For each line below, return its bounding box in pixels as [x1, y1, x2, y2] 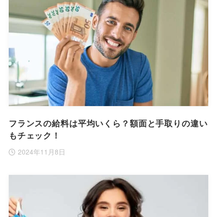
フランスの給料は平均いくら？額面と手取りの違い [8, 117, 208, 129]
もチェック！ [8, 129, 61, 141]
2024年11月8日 [18, 147, 66, 157]
